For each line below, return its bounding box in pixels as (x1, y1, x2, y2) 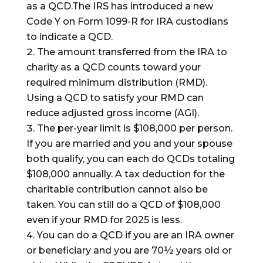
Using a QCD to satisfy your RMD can (26, 92, 204, 104)
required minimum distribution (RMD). (26, 77, 207, 89)
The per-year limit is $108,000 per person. (36, 123, 232, 134)
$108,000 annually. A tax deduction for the (26, 168, 225, 180)
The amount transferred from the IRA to (36, 46, 227, 58)
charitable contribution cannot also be (26, 184, 208, 195)
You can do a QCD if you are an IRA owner (36, 230, 234, 241)
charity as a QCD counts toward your (26, 62, 201, 73)
